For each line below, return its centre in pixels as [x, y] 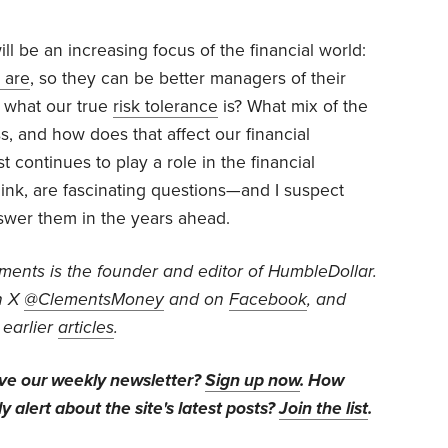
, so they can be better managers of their [188, 78]
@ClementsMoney [94, 299]
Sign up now [252, 380]
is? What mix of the [293, 106]
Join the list [323, 408]
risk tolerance [165, 106]
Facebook [268, 299]
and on [196, 299]
